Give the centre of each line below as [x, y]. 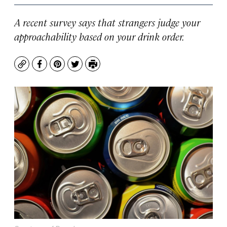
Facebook [58, 69]
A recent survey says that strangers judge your [107, 22]
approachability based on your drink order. [99, 36]
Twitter [89, 69]
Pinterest [75, 69]
